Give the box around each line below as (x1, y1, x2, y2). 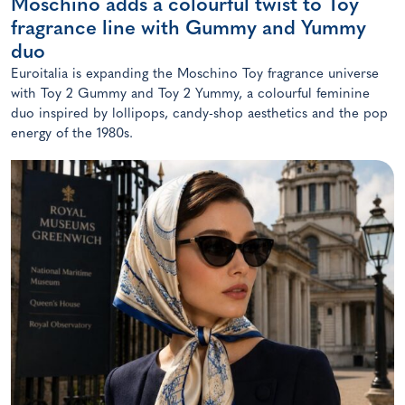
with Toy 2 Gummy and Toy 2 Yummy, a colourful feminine (11, 87, 370, 101)
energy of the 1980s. (11, 127, 133, 141)
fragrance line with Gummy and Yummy (11, 18, 366, 40)
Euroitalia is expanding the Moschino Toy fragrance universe (11, 67, 379, 81)
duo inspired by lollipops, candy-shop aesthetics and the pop (11, 107, 388, 121)
